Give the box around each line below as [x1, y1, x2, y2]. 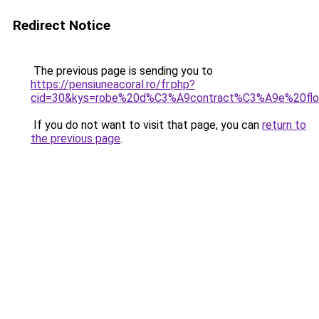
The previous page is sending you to [31, 64, 213, 78]
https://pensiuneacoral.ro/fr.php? [31, 78, 195, 91]
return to [262, 118, 306, 132]
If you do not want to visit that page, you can [31, 118, 262, 132]
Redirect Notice [13, 17, 110, 33]
